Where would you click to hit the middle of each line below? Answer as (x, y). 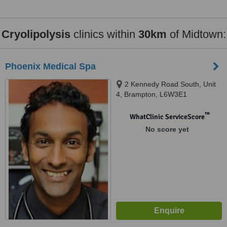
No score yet (167, 129)
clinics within (104, 34)
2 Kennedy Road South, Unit (170, 84)
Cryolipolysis (36, 34)
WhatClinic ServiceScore (167, 117)
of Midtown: (196, 34)
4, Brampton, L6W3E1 (152, 94)
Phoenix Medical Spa (50, 66)
